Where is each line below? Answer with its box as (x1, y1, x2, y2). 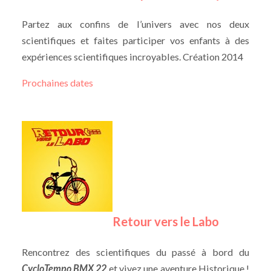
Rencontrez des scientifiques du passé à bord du (21, 246, 250, 258)
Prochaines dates (21, 77, 93, 89)
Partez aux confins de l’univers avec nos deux (21, 18, 250, 30)
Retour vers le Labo (112, 214, 219, 229)
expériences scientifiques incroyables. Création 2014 (21, 51, 243, 62)
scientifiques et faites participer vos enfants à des (21, 34, 250, 46)
